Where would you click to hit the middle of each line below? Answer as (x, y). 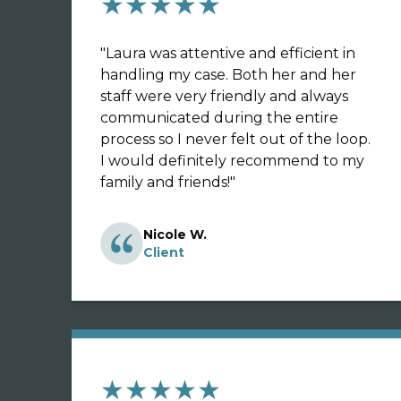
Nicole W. (175, 235)
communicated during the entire (219, 118)
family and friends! (165, 182)
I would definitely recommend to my (232, 161)
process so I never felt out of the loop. (235, 139)
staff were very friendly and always (224, 96)
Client (164, 252)
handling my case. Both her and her (228, 75)
